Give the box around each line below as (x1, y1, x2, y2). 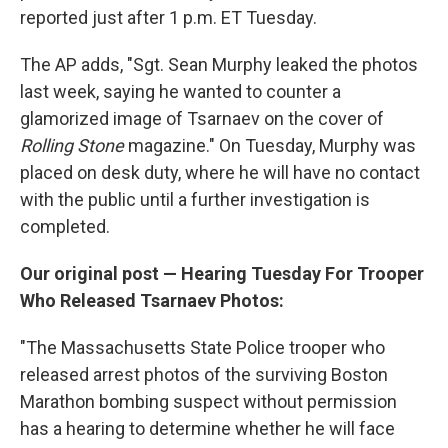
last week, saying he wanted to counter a (20, 81, 341, 102)
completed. (20, 216, 110, 237)
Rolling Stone (20, 135, 124, 156)
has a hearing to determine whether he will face (20, 418, 395, 439)
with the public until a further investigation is (20, 189, 370, 210)
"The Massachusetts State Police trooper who (20, 337, 385, 358)
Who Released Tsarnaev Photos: (20, 290, 284, 311)
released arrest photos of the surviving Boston (20, 364, 388, 385)
